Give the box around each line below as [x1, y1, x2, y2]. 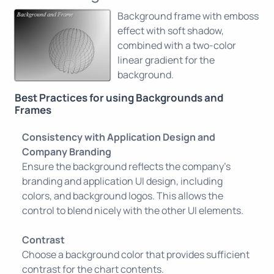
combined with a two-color [117, 39, 236, 52]
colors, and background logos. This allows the [22, 189, 223, 202]
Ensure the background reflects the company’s [22, 160, 231, 173]
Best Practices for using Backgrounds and [15, 91, 223, 105]
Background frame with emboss [117, 9, 259, 23]
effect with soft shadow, [117, 24, 224, 37]
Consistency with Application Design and [22, 130, 215, 144]
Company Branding [22, 145, 111, 158]
